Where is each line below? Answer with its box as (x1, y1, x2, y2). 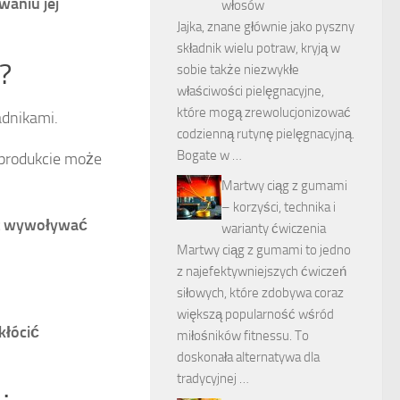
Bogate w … (177, 147, 242, 163)
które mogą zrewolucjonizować (177, 104, 351, 121)
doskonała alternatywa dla (177, 349, 320, 365)
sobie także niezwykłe (177, 62, 299, 78)
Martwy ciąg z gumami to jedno (177, 242, 351, 258)
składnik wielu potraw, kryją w (177, 40, 340, 56)
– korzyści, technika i (221, 199, 336, 215)
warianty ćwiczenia (221, 221, 326, 237)
